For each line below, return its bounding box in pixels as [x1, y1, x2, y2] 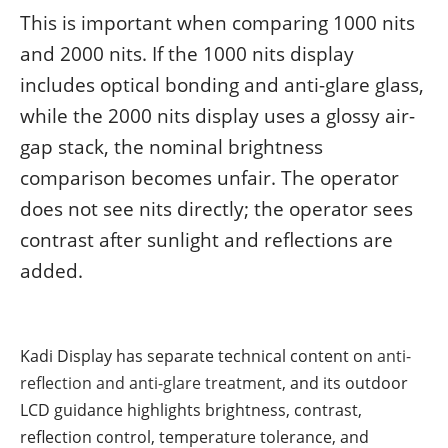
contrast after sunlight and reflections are [20, 227, 393, 253]
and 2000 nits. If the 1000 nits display [20, 41, 354, 67]
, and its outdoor [282, 372, 408, 395]
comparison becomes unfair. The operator [20, 165, 399, 191]
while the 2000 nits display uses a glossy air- [20, 103, 415, 129]
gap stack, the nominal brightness [20, 134, 323, 160]
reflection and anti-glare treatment [20, 372, 282, 395]
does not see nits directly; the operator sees [20, 196, 413, 222]
